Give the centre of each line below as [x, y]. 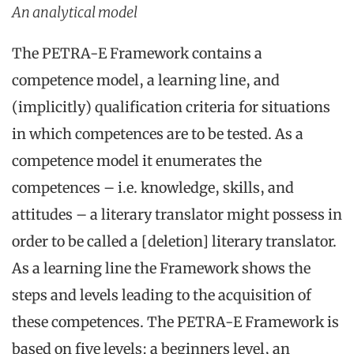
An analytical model [75, 13]
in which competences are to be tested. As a [158, 134]
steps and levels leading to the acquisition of [162, 296]
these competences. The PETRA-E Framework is [175, 322]
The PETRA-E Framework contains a [137, 54]
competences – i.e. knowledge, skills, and [153, 188]
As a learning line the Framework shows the [161, 269]
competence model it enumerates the [137, 161]
